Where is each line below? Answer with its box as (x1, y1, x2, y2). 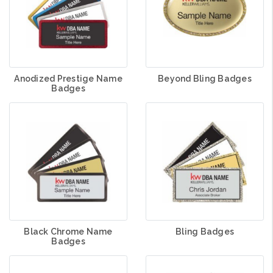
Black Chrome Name (24, 227, 113, 237)
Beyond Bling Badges (158, 74, 252, 84)
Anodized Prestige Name (14, 74, 122, 84)
